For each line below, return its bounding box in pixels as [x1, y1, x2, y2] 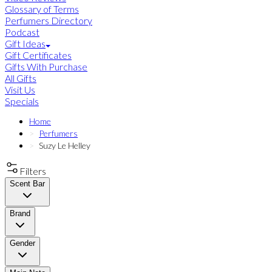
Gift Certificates [5, 49, 72, 61]
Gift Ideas [5, 38, 46, 50]
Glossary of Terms [5, 3, 79, 15]
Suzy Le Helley [39, 140, 90, 151]
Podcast [5, 26, 39, 38]
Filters [19, 165, 46, 177]
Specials [5, 95, 39, 107]
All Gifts [5, 72, 36, 84]
